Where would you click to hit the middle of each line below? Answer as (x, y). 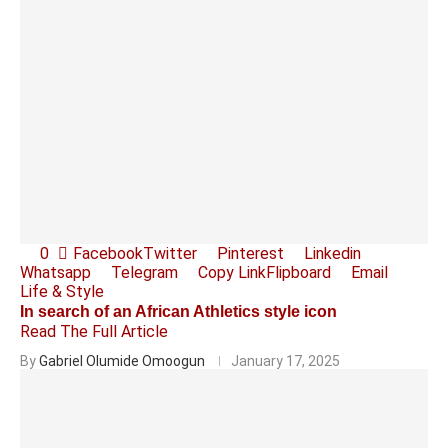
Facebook (108, 253)
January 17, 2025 (285, 361)
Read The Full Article (94, 331)
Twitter (170, 253)
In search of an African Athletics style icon (178, 311)
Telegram (144, 272)
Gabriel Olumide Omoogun (122, 361)
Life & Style (62, 291)
